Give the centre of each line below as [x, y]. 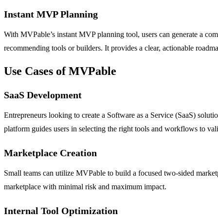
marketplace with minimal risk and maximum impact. [85, 186]
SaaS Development [43, 95]
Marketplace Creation [50, 153]
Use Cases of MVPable [60, 71]
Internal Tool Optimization [61, 210]
